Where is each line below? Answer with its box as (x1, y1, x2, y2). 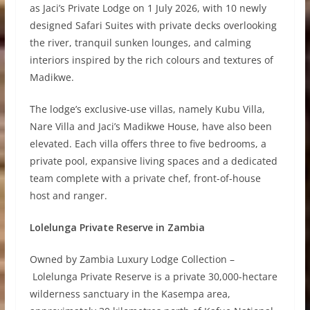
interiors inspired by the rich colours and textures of (29, 53, 273, 67)
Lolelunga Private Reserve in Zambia (29, 221, 205, 235)
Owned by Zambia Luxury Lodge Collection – (29, 253, 235, 266)
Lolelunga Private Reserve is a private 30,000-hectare (29, 270, 277, 284)
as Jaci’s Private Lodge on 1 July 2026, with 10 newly (29, 1, 266, 15)
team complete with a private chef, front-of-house (29, 172, 261, 185)
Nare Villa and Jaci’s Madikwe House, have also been (29, 120, 272, 134)
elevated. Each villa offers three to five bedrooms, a (29, 137, 266, 151)
